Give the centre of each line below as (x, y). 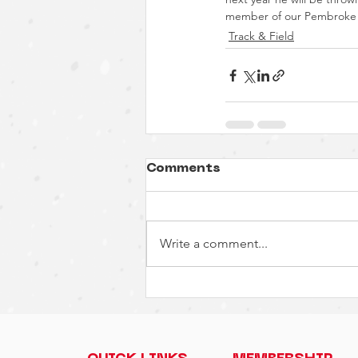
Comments (183, 169)
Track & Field (261, 36)
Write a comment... (214, 243)
